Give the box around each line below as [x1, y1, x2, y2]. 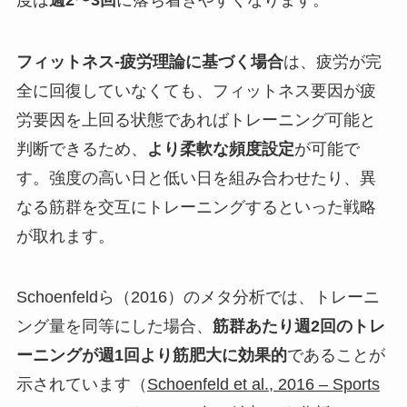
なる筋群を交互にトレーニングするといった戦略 [15, 197, 376, 216]
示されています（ [15, 375, 147, 394]
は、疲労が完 [283, 52, 382, 71]
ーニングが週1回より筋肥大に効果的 [15, 346, 287, 365]
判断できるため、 [15, 139, 147, 158]
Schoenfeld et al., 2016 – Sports [146, 375, 380, 394]
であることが [286, 346, 385, 365]
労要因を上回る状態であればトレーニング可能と [15, 110, 376, 129]
